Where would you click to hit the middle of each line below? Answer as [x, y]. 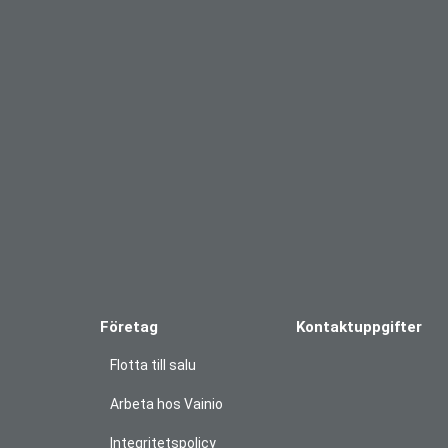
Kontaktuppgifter [358, 327]
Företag [129, 327]
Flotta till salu [153, 365]
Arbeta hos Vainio [166, 404]
